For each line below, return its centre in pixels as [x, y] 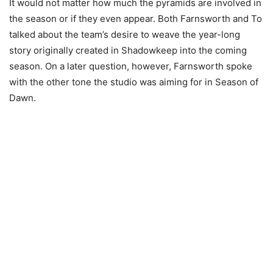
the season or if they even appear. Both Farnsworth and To [136, 19]
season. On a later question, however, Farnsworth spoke [131, 66]
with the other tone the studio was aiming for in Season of [134, 82]
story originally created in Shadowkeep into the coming [128, 51]
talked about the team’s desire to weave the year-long [125, 35]
